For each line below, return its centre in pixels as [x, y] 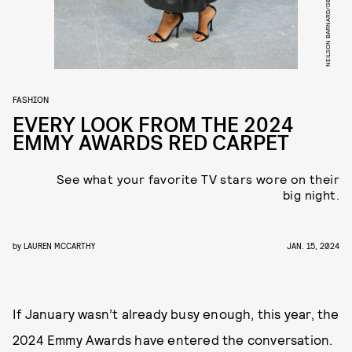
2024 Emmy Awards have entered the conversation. [173, 339]
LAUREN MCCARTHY [59, 246]
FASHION [31, 99]
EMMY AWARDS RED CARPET [151, 143]
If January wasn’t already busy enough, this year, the [176, 313]
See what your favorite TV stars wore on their [198, 179]
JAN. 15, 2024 [313, 246]
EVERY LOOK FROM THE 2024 [153, 125]
